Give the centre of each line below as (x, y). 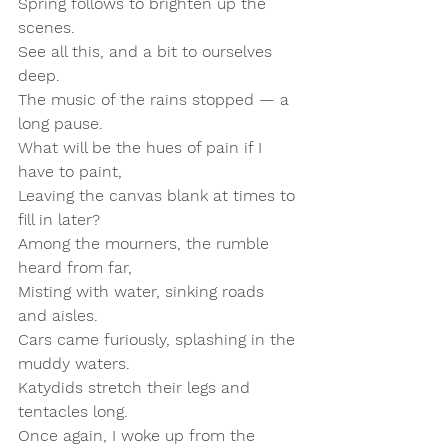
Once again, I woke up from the (139, 435)
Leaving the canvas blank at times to (159, 195)
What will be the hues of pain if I (142, 147)
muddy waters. (79, 363)
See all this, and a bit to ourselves (147, 51)
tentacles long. (78, 411)
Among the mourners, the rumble (146, 243)
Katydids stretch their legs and (136, 387)
